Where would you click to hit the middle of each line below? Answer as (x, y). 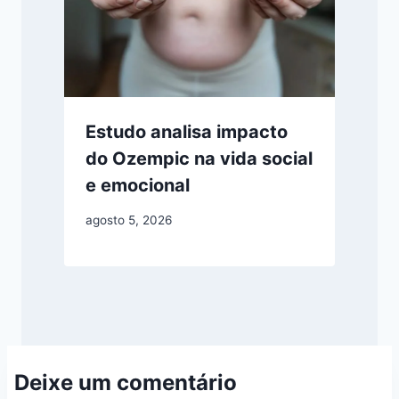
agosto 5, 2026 (129, 220)
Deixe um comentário (126, 383)
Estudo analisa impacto (187, 132)
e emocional (138, 186)
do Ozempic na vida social (199, 159)
